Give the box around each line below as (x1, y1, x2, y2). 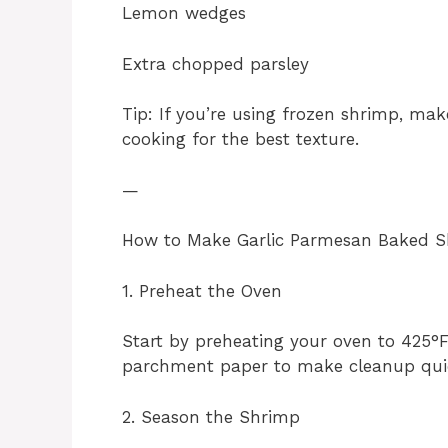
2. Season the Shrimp (122, 406, 300, 427)
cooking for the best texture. (122, 129, 359, 150)
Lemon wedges (122, 3, 246, 24)
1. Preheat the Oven (122, 280, 282, 301)
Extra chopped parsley (122, 53, 309, 74)
